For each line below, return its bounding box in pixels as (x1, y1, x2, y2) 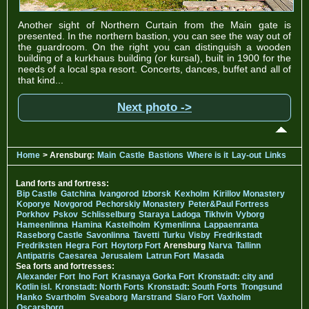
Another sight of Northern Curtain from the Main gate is (18, 19, 291, 31)
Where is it (187, 150, 228, 161)
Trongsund (241, 282, 282, 292)
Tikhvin (204, 210, 232, 220)
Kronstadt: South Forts (148, 282, 237, 292)
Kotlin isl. (16, 282, 52, 292)
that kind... (18, 74, 63, 86)
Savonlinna (86, 230, 130, 241)
